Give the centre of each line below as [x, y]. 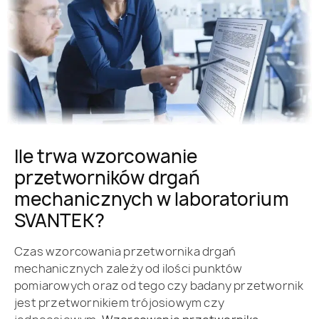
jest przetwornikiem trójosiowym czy [119, 302]
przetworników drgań [107, 177]
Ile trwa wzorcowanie [106, 156]
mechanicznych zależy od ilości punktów [129, 268]
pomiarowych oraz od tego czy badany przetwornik [159, 285]
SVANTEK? [59, 220]
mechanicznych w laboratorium [152, 199]
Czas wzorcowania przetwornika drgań [125, 251]
